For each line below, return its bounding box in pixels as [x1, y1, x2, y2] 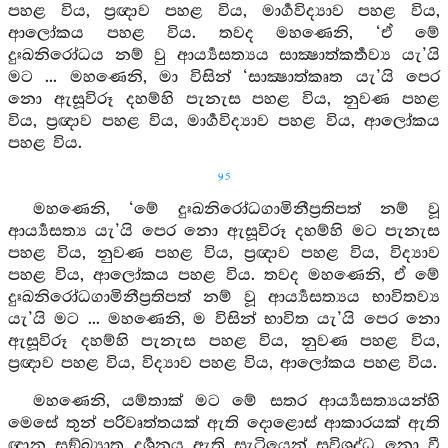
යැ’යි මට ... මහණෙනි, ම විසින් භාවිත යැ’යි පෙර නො [8, 310, 440, 329]
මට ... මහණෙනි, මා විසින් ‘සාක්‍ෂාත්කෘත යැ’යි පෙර [8, 68, 440, 87]
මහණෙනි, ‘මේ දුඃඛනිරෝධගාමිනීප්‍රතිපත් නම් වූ [32, 200, 440, 219]
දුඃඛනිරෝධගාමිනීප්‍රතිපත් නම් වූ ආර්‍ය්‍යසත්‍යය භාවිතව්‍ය [8, 288, 440, 307]
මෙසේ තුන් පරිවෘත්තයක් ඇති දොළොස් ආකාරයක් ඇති [8, 414, 440, 433]
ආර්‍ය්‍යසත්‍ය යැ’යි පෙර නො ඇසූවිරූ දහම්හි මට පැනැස [8, 222, 440, 241]
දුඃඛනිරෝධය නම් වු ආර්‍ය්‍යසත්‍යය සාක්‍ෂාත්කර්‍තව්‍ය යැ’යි [8, 46, 440, 65]
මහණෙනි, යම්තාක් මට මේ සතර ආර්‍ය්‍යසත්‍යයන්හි [32, 392, 440, 411]
